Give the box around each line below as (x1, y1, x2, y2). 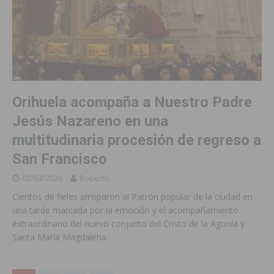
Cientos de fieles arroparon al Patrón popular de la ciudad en (12, 191, 253, 203)
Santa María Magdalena (12, 231, 106, 243)
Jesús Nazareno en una (12, 113, 168, 130)
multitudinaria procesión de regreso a (12, 131, 261, 149)
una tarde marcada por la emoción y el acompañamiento (12, 204, 239, 217)
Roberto (80, 172, 109, 184)
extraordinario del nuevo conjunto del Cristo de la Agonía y (12, 218, 245, 230)
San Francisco (12, 150, 107, 168)
